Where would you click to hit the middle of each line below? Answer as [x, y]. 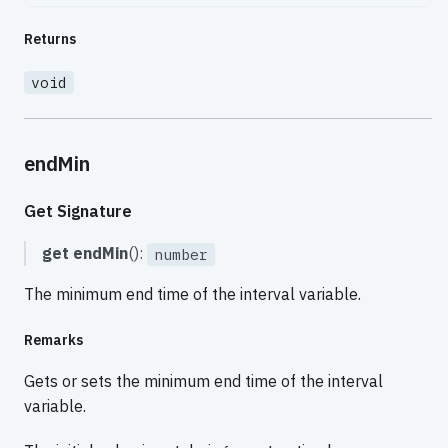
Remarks [53, 339]
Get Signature [78, 210]
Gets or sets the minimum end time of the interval [203, 380]
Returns [50, 39]
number [181, 254]
